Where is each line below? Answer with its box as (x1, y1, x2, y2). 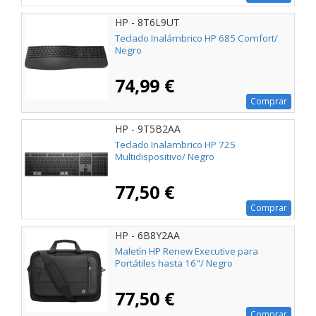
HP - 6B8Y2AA (115, 229, 180, 243)
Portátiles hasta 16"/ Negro (115, 257, 233, 270)
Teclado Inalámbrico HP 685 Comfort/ (115, 32, 278, 45)
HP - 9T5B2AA (115, 122, 181, 136)
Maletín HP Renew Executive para (115, 245, 258, 258)
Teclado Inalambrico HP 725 (115, 138, 236, 152)
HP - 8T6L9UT (115, 16, 180, 30)
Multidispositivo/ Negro (115, 150, 214, 164)
